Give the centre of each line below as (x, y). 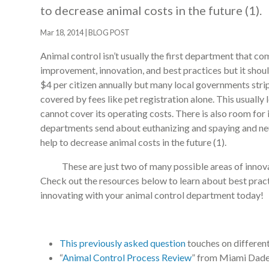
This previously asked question (122, 243)
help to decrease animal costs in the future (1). (133, 142)
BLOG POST (109, 32)
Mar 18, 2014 (62, 32)
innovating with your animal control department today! (152, 195)
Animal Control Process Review (127, 257)
